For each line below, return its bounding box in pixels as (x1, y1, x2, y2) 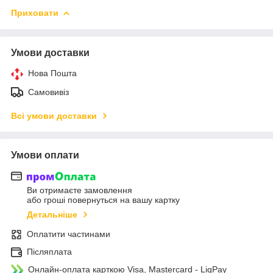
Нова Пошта (28, 68, 77, 78)
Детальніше (27, 210, 77, 220)
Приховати (11, 7, 58, 18)
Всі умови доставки (11, 110, 97, 121)
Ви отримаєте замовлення (27, 185, 132, 196)
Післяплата (27, 247, 72, 257)
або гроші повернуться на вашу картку (27, 195, 180, 205)
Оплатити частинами (27, 229, 110, 239)
